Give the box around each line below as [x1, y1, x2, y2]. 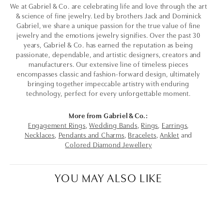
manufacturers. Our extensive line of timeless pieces [29, 59, 188, 68]
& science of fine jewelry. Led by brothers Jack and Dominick [15, 10, 201, 20]
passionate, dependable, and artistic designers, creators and [16, 49, 201, 59]
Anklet [160, 129, 180, 139]
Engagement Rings [28, 120, 86, 129]
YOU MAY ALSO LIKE [55, 169, 162, 185]
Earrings [161, 120, 187, 129]
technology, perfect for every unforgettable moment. [26, 88, 191, 97]
